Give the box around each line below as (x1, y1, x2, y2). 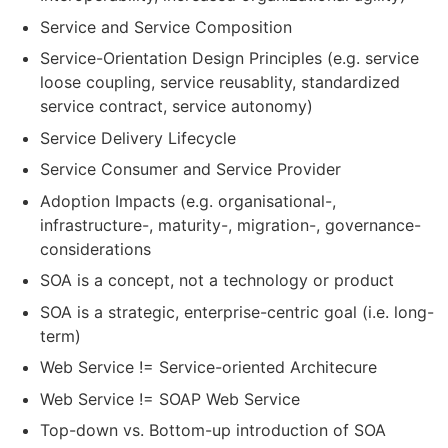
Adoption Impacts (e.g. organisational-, (40, 190, 336, 211)
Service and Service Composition (40, 16, 292, 37)
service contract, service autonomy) (40, 96, 313, 117)
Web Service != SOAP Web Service (40, 388, 300, 409)
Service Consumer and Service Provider (40, 159, 341, 180)
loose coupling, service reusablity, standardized (40, 72, 400, 93)
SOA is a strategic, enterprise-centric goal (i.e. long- (40, 301, 434, 322)
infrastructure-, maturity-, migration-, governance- (40, 214, 421, 235)
